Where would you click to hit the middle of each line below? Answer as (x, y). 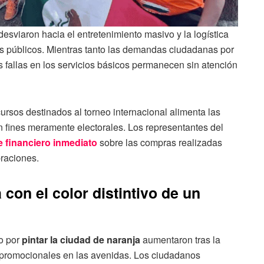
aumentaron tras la (180, 239)
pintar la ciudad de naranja (81, 239)
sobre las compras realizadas (160, 143)
